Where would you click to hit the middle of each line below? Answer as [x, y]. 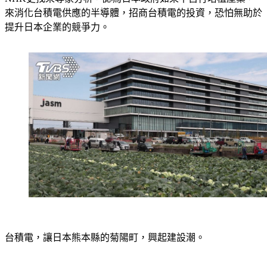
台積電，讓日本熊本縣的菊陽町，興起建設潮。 [105, 237]
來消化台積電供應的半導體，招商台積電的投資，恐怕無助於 [133, 13]
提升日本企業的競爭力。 [57, 27]
